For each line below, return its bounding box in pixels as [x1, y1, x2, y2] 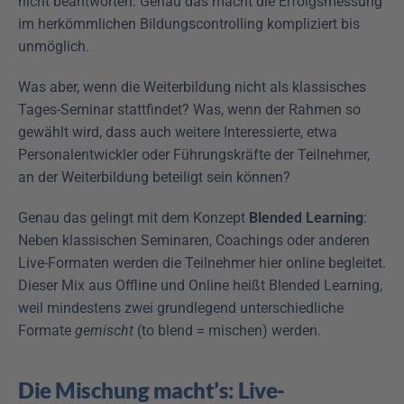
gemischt [75, 322, 133, 339]
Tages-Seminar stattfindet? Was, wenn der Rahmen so [18, 101, 361, 118]
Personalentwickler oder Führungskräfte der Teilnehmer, [18, 146, 370, 163]
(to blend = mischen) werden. [133, 322, 321, 339]
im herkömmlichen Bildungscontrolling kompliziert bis [18, 15, 360, 32]
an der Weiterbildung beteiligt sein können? [18, 169, 290, 186]
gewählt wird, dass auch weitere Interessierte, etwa [18, 124, 337, 141]
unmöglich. [18, 38, 89, 55]
